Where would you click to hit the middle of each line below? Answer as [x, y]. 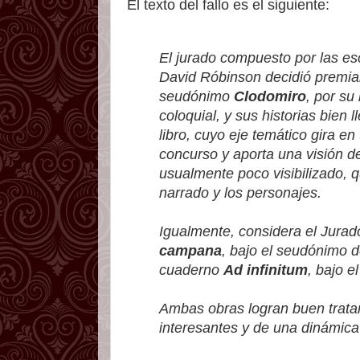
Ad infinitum [266, 270]
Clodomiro [270, 96]
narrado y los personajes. [240, 192]
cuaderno [191, 270]
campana [190, 250]
